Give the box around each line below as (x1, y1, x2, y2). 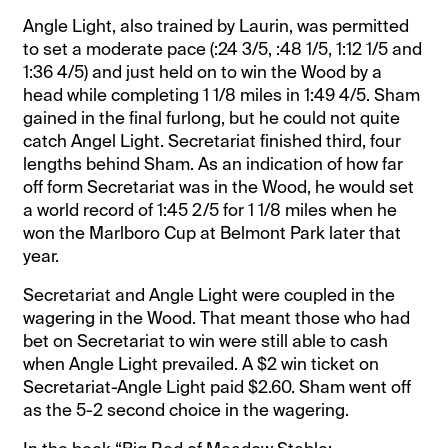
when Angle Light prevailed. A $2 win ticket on (23, 352, 380, 375)
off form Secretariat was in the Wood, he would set (23, 175, 415, 198)
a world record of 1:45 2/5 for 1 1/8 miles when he (23, 198, 398, 221)
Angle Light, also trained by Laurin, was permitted (23, 14, 410, 37)
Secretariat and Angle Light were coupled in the (23, 283, 396, 306)
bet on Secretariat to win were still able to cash (23, 329, 389, 352)
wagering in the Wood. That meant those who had (23, 306, 411, 329)
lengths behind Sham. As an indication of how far (23, 152, 404, 175)
